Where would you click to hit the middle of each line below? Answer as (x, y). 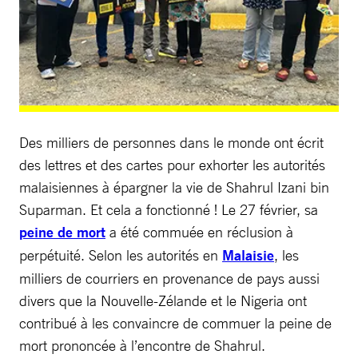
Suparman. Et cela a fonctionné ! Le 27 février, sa (169, 209)
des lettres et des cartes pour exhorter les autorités (172, 164)
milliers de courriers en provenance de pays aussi (169, 278)
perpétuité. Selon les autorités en (121, 255)
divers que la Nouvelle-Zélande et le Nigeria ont (163, 300)
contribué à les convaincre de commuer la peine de (175, 322)
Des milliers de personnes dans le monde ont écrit (171, 142)
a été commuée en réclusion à (199, 231)
